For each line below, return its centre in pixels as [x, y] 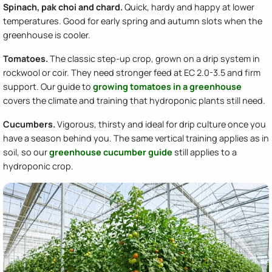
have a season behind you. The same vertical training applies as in [136, 138]
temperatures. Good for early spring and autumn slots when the [133, 21]
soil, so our [26, 152]
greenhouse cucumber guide [111, 152]
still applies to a [205, 152]
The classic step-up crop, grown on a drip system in [154, 59]
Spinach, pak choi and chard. [63, 7]
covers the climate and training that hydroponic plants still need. [134, 101]
